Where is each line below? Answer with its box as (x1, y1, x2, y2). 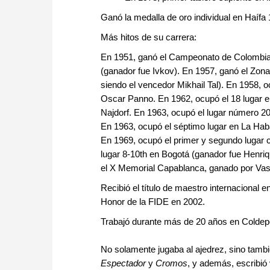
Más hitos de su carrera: (101, 32, 196, 43)
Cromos (155, 258, 187, 269)
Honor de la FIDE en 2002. (101, 196, 205, 207)
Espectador (101, 258, 146, 269)
